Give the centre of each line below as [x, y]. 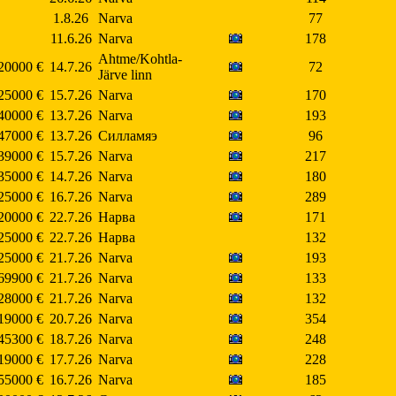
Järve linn [125, 75]
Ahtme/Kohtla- [140, 59]
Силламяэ [128, 136]
